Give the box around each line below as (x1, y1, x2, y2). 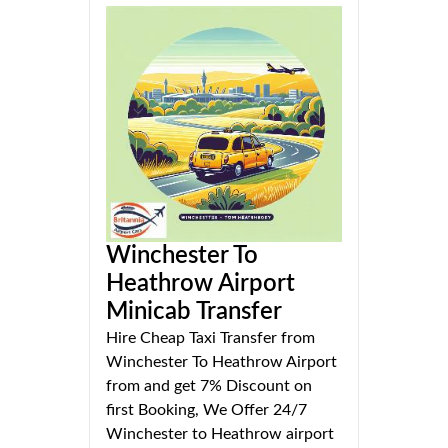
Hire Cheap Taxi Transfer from (106, 329, 315, 346)
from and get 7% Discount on (106, 377, 312, 394)
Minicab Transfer (106, 299, 282, 324)
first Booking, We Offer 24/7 (106, 401, 307, 418)
